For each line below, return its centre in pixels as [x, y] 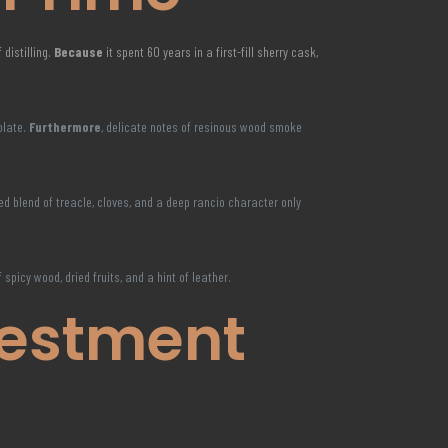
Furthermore [65, 126]
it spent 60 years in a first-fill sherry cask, [211, 51]
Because [79, 51]
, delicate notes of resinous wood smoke [202, 126]
